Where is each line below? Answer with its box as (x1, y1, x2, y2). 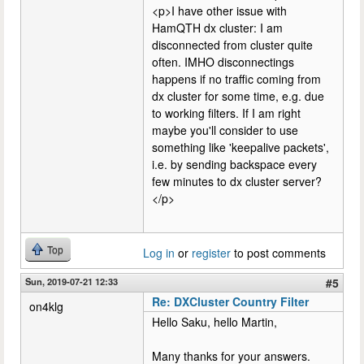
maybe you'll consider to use (152, 121, 298, 138)
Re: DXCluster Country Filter (152, 292, 309, 310)
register (192, 244, 231, 261)
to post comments (231, 244, 326, 261)
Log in (143, 244, 175, 261)
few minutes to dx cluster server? (152, 172, 322, 189)
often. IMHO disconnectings (152, 53, 294, 70)
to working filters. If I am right (152, 104, 301, 121)
